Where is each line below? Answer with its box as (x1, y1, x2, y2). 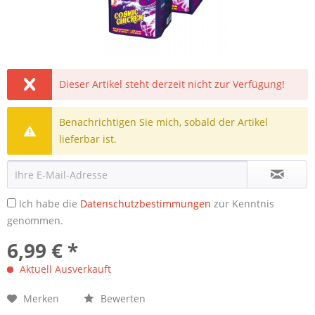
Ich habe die (19, 197, 80, 210)
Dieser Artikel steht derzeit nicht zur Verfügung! (59, 77, 285, 91)
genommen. (7, 214, 63, 227)
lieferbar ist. (59, 132, 117, 146)
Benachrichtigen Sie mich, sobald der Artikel (59, 115, 269, 129)
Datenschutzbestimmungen (80, 197, 211, 210)
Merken (23, 292, 59, 305)
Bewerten (98, 292, 146, 305)
